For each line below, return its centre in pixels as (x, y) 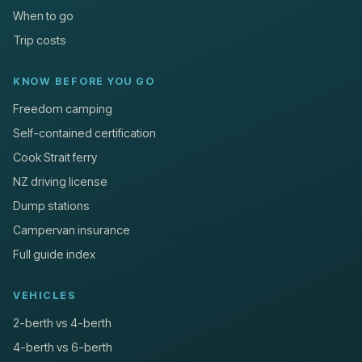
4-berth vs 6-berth (63, 347)
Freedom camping (63, 109)
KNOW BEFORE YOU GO (84, 82)
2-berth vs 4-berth (62, 323)
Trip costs (40, 40)
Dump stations (51, 206)
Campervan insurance (72, 230)
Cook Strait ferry (55, 158)
